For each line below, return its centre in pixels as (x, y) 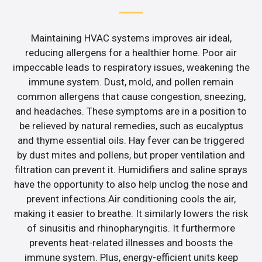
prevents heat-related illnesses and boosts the (131, 243)
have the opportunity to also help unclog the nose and (131, 185)
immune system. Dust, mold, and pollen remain (131, 82)
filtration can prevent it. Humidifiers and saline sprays (131, 170)
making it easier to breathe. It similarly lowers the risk (131, 214)
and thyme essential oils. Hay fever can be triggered (131, 141)
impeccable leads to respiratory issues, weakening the (131, 68)
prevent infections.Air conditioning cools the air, (131, 199)
